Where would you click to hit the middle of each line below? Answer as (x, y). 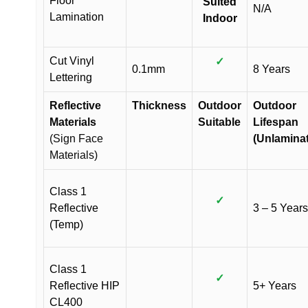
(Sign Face (76, 139)
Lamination (77, 17)
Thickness (159, 106)
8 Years (272, 69)
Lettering (71, 77)
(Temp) (66, 224)
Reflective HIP (85, 286)
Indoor (220, 18)
